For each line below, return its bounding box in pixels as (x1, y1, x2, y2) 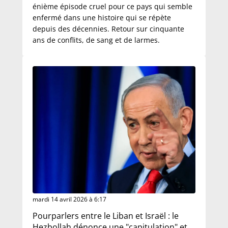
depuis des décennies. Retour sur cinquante (33, 24, 184, 34)
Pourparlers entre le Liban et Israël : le (33, 210, 179, 221)
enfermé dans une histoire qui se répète (33, 13, 171, 22)
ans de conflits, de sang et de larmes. (33, 35, 160, 45)
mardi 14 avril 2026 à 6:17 (33, 195, 106, 204)
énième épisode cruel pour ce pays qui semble (33, 2, 192, 11)
